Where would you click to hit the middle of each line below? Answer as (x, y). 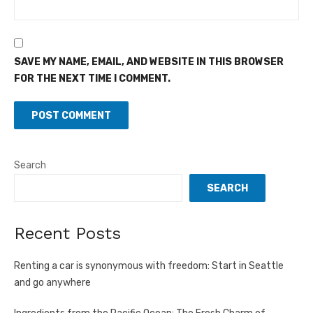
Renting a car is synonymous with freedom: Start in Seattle (149, 265)
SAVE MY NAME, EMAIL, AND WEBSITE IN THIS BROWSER (149, 61)
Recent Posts (67, 233)
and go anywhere (52, 282)
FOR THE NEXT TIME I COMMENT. (92, 78)
